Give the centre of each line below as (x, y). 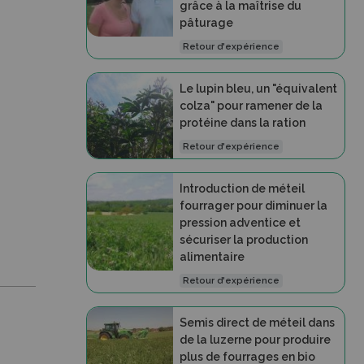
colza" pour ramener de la (251, 106)
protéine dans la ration (242, 123)
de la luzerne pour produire (255, 340)
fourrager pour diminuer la (253, 206)
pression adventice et (240, 223)
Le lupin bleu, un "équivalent (258, 89)
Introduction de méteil (242, 188)
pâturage (206, 23)
